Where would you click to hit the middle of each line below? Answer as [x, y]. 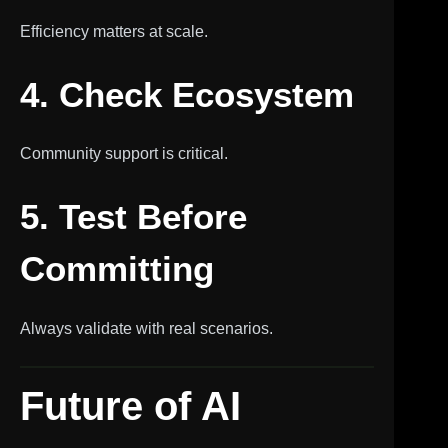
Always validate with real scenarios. [146, 328]
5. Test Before [133, 216]
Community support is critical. [124, 153]
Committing [117, 268]
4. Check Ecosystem [187, 94]
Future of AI [130, 405]
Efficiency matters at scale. [114, 31]
